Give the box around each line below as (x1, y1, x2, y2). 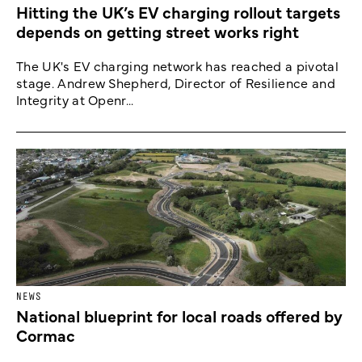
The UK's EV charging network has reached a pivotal (16, 56, 339, 74)
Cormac (16, 323, 75, 346)
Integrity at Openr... (16, 90, 134, 108)
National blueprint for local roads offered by (16, 304, 343, 326)
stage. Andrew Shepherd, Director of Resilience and (16, 73, 336, 91)
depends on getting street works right (16, 19, 299, 42)
